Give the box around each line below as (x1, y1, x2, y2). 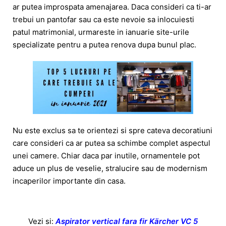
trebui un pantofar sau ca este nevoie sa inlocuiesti (13, 15, 194, 25)
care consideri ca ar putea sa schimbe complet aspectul (13, 138, 210, 148)
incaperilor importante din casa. (13, 176, 126, 186)
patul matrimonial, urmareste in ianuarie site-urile (13, 27, 189, 37)
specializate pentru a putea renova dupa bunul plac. (13, 40, 198, 50)
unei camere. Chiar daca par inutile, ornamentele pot (13, 150, 200, 160)
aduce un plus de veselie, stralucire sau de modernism (13, 163, 207, 173)
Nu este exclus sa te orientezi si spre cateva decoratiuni (13, 125, 212, 135)
